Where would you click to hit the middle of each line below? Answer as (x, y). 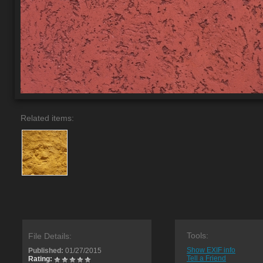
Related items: (47, 118)
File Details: (50, 236)
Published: (46, 251)
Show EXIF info (211, 250)
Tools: (198, 235)
